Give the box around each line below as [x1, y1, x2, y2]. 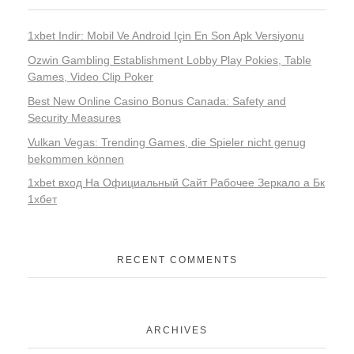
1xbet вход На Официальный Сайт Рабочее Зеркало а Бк [28, 176, 325, 190]
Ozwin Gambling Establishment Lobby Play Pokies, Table [28, 54, 311, 67]
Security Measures [28, 111, 121, 124]
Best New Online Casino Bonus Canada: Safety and [28, 94, 286, 107]
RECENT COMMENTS [116, 254, 238, 266]
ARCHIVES [146, 324, 208, 336]
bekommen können [28, 152, 124, 165]
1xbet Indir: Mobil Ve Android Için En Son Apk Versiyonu [28, 29, 304, 43]
